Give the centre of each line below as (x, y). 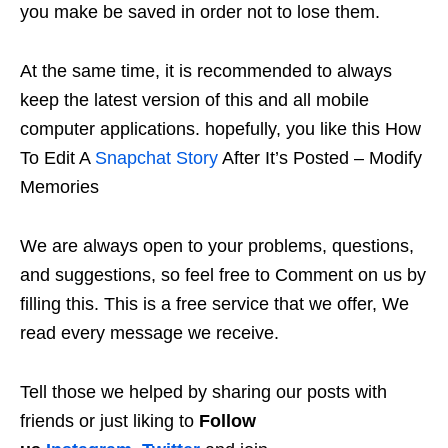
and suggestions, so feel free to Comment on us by (223, 274)
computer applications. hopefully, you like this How (220, 128)
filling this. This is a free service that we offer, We (214, 303)
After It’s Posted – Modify (320, 157)
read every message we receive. (152, 332)
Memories (59, 186)
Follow (227, 420)
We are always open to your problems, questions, (217, 245)
